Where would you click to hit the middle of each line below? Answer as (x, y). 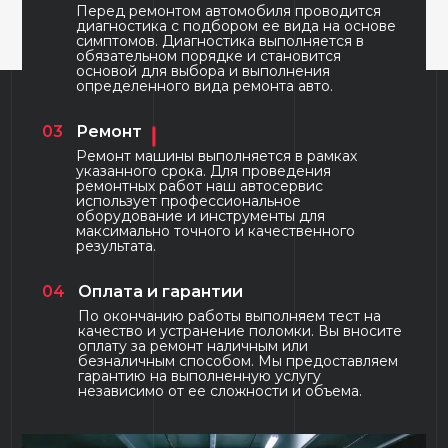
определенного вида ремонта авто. (205, 85)
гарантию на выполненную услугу (200, 375)
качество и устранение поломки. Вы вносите (240, 330)
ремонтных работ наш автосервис (200, 185)
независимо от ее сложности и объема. (220, 390)
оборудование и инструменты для (201, 215)
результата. (116, 245)
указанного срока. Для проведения (204, 170)
